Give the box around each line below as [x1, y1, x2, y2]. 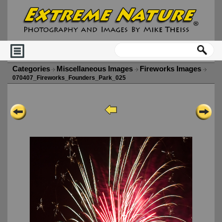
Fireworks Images [140, 65, 203, 73]
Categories [12, 65, 50, 73]
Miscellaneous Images [56, 65, 135, 73]
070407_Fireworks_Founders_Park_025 [12, 74, 126, 82]
